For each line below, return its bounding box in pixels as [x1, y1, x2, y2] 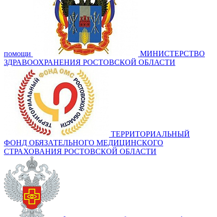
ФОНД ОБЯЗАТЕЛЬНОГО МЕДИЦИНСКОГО [4, 139, 163, 147]
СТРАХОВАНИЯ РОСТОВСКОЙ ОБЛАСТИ [4, 147, 156, 156]
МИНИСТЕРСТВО [140, 49, 205, 58]
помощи [4, 49, 31, 58]
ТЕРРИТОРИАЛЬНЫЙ [111, 130, 190, 139]
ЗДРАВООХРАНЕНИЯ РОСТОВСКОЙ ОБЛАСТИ [4, 58, 175, 67]
